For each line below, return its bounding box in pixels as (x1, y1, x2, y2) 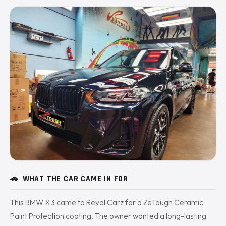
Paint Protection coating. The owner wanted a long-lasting (10, 211, 206, 221)
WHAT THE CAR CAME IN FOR (22, 174, 129, 185)
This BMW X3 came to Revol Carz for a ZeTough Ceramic (10, 198, 203, 208)
